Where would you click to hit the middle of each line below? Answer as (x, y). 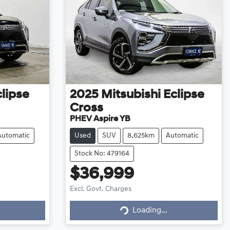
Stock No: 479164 (102, 154)
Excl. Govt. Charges (100, 189)
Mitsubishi (131, 95)
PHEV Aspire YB (100, 119)
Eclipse (184, 95)
